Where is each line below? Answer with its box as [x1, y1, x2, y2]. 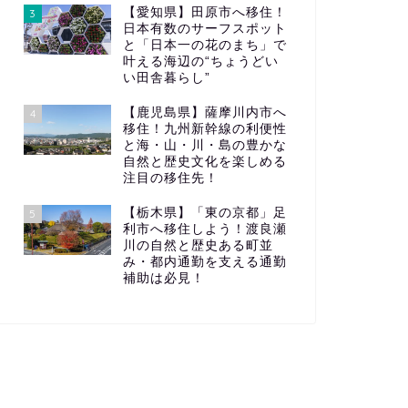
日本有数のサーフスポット [122, 22, 287, 36]
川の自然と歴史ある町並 [122, 239, 273, 253]
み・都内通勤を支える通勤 [122, 255, 287, 270]
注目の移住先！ [122, 171, 219, 186]
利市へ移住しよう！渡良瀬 [122, 222, 287, 237]
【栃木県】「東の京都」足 [122, 206, 287, 220]
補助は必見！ [122, 271, 205, 286]
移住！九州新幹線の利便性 [122, 122, 287, 137]
